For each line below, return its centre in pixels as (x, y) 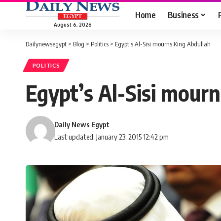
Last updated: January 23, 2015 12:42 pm (112, 137)
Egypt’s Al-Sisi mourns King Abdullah (163, 44)
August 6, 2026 (73, 24)
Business (183, 15)
